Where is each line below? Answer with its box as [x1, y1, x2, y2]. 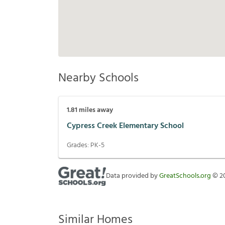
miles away [77, 104, 113, 117]
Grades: [67, 140, 90, 152]
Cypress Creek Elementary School [67, 119, 184, 133]
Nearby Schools [58, 69, 139, 88]
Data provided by [106, 170, 159, 182]
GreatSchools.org [159, 170, 211, 182]
